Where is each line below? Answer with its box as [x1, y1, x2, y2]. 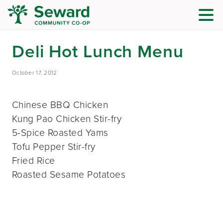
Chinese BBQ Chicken [12, 97, 109, 112]
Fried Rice [12, 153, 55, 168]
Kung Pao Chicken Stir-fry [12, 111, 121, 126]
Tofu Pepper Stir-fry [12, 139, 96, 154]
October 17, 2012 [12, 69, 57, 78]
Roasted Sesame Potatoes [12, 167, 126, 182]
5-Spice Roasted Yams [12, 125, 109, 140]
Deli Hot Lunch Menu [12, 38, 184, 64]
